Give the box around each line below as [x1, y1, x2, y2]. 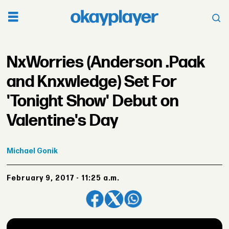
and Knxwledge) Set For [7, 72, 177, 92]
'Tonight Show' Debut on [7, 91, 179, 111]
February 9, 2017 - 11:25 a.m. [11, 174, 120, 183]
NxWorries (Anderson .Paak [7, 52, 205, 73]
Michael [7, 146, 36, 155]
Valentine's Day [7, 110, 119, 131]
